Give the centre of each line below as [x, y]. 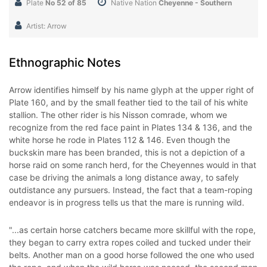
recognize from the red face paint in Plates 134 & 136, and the [131, 127]
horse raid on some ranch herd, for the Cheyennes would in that [133, 165]
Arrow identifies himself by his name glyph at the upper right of [131, 90]
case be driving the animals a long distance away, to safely [124, 177]
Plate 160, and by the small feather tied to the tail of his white [128, 102]
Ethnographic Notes [65, 63]
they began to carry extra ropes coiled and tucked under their [130, 242]
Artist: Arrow [46, 26]
